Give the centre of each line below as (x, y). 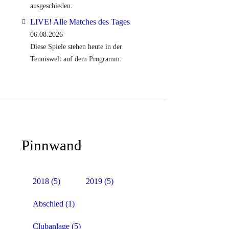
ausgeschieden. (51, 6)
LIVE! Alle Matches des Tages (80, 21)
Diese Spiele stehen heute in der (76, 47)
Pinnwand (52, 145)
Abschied (48, 204)
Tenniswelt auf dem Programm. (76, 59)
